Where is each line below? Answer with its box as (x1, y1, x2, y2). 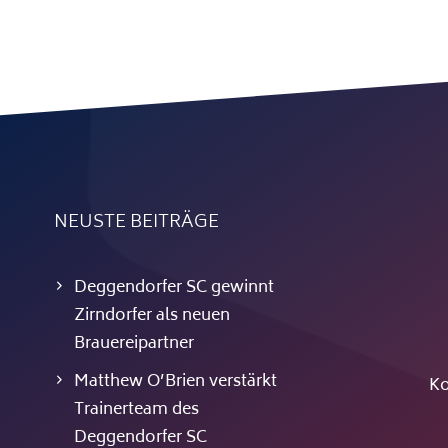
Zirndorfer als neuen (73, 302, 230, 331)
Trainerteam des (73, 396, 199, 425)
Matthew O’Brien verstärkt (73, 368, 277, 397)
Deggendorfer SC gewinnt (73, 274, 274, 303)
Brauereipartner (73, 330, 194, 359)
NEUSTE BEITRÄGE (53, 207, 219, 240)
